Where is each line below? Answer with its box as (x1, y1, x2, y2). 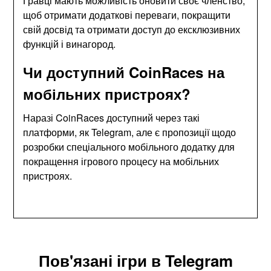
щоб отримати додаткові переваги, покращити (23, 7, 231, 22)
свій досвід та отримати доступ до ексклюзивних (23, 22, 241, 36)
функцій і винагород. (23, 36, 116, 51)
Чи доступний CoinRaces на (23, 61, 225, 82)
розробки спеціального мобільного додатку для (23, 139, 235, 154)
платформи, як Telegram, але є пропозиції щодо (23, 125, 237, 139)
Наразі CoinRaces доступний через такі (23, 110, 200, 125)
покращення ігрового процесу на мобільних (23, 154, 220, 168)
